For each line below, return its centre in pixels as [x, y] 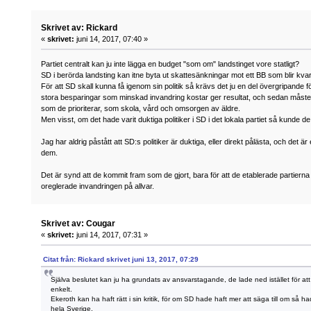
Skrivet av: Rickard [79, 28]
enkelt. [62, 289]
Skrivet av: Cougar [78, 223]
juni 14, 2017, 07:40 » [111, 39]
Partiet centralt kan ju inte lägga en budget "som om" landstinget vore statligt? [170, 64]
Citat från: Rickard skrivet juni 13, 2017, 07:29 [121, 259]
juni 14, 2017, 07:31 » [111, 234]
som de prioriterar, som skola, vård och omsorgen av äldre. [141, 109]
